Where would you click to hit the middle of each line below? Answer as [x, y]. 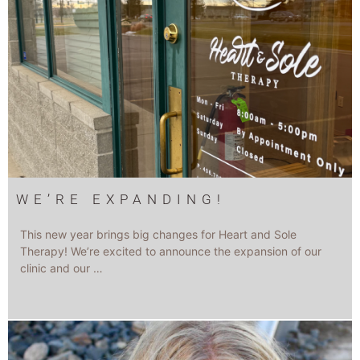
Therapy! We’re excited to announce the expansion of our [171, 252]
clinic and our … [61, 268]
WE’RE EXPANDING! [121, 200]
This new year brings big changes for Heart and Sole [158, 235]
